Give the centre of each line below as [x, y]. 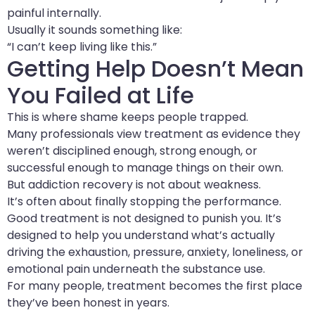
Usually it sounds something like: [95, 30]
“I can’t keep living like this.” [82, 46]
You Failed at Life [101, 95]
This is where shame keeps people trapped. [128, 117]
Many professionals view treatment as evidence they [154, 134]
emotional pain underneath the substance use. [136, 269]
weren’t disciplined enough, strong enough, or [132, 150]
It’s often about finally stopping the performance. [144, 201]
